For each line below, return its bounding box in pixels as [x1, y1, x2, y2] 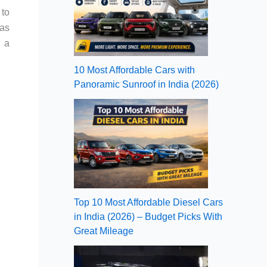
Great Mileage [74, 225, 133, 236]
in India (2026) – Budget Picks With [74, 211, 222, 222]
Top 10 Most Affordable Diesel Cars [74, 197, 223, 207]
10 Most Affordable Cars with [74, 64, 195, 75]
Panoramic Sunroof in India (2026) [74, 79, 219, 89]
